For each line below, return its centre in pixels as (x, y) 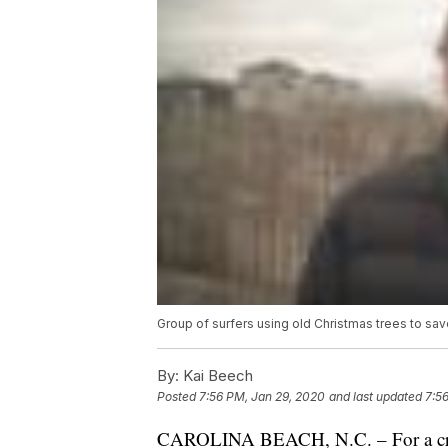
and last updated (375, 397)
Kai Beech (216, 376)
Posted (178, 397)
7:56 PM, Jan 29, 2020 (262, 397)
